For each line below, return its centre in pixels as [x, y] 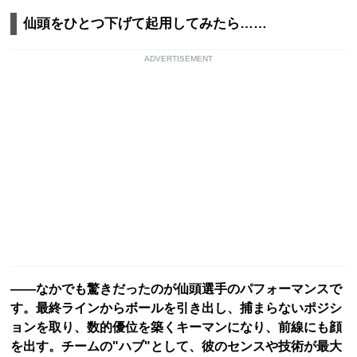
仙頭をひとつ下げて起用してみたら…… [145, 24]
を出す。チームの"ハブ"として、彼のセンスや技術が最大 [176, 347]
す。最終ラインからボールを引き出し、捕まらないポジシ [176, 308]
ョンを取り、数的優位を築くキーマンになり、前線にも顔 [176, 328]
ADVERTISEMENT [178, 59]
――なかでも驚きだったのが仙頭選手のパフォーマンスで [176, 289]
